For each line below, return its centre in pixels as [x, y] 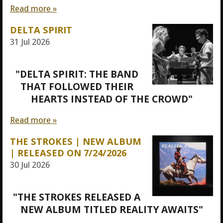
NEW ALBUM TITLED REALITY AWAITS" [111, 210]
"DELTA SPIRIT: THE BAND [77, 74]
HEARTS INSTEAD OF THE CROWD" [111, 99]
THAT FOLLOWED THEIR [77, 86]
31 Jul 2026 [30, 42]
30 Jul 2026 [30, 165]
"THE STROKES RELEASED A [77, 197]
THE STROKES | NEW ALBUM [76, 141]
